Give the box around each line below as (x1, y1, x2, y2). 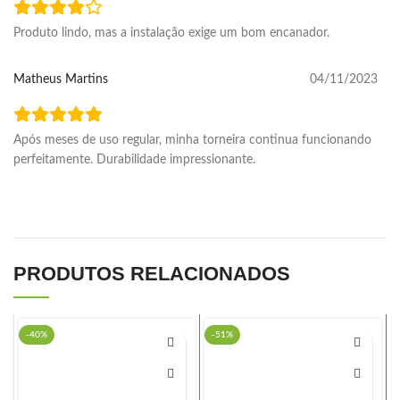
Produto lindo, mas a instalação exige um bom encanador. (13, 26, 329, 39)
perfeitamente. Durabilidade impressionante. (13, 153, 255, 166)
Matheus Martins (13, 72, 108, 86)
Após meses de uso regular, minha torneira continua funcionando (13, 133, 371, 146)
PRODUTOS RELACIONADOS (13, 262, 290, 285)
